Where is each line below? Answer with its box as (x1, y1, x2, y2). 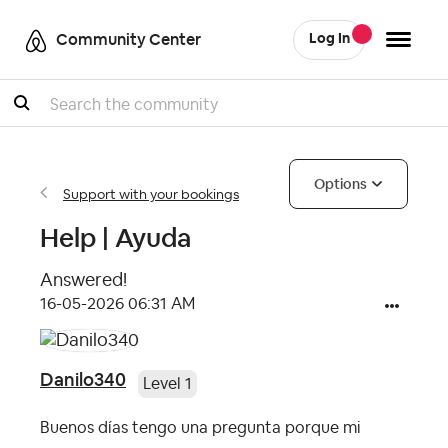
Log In (308, 32, 350, 46)
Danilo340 (40, 368, 126, 392)
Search (20, 104, 78, 122)
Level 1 (143, 375, 192, 392)
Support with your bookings (63, 188, 239, 202)
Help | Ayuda (40, 221, 191, 255)
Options (314, 175, 367, 193)
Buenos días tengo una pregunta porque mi (40, 419, 361, 436)
